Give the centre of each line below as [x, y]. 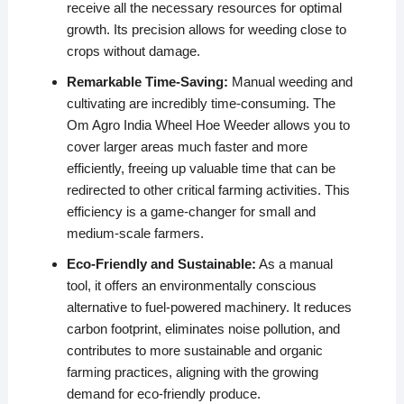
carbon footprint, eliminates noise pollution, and [203, 329]
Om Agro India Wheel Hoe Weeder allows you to [208, 125]
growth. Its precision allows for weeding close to [206, 30]
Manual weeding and [290, 82]
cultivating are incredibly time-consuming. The [201, 104]
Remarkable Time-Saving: [147, 82]
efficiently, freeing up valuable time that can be [201, 169]
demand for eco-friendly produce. [163, 394]
